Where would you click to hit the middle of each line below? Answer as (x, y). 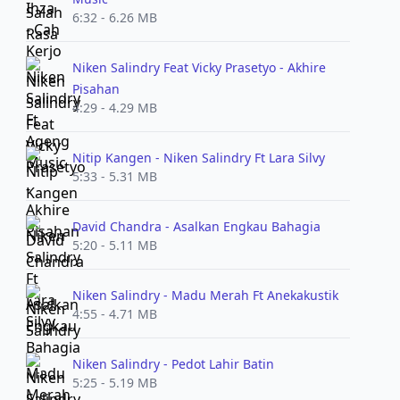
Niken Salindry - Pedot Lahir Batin (173, 364)
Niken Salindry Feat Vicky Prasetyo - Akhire (199, 67)
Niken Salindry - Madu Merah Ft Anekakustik (205, 295)
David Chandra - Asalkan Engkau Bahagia (196, 226)
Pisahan (96, 89)
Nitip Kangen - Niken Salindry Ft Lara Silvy (198, 158)
